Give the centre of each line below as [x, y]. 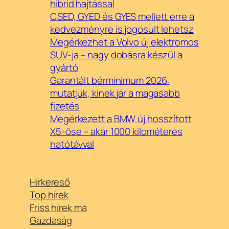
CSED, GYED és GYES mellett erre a [122, 17]
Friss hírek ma [58, 207]
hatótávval [72, 144]
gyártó [64, 68]
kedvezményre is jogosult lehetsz [122, 29]
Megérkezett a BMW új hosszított [121, 119]
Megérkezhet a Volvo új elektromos [124, 42]
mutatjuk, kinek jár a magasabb [115, 93]
